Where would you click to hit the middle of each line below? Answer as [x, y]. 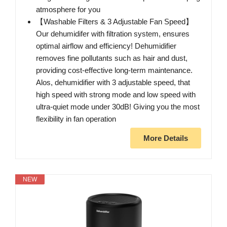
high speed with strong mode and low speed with [116, 95]
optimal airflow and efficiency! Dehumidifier [106, 46]
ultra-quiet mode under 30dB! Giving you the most [118, 107]
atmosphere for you [68, 10]
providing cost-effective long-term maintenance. [114, 70]
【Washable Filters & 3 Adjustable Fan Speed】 [115, 22]
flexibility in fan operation [76, 119]
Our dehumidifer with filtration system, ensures [113, 34]
